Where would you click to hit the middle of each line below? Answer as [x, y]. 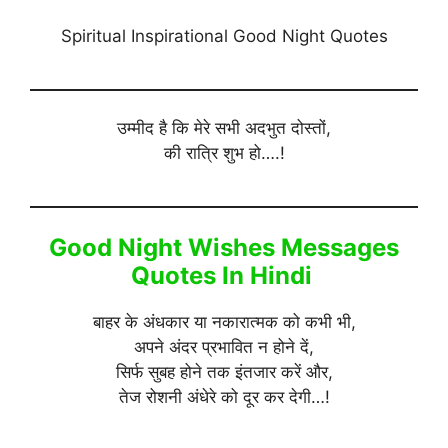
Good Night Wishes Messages [224, 247]
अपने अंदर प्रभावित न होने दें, [224, 346]
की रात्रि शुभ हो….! [224, 153]
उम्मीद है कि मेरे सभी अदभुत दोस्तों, [224, 128]
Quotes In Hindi [224, 275]
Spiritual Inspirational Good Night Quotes [224, 35]
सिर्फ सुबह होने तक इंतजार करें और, [224, 371]
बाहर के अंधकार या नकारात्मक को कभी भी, [224, 321]
